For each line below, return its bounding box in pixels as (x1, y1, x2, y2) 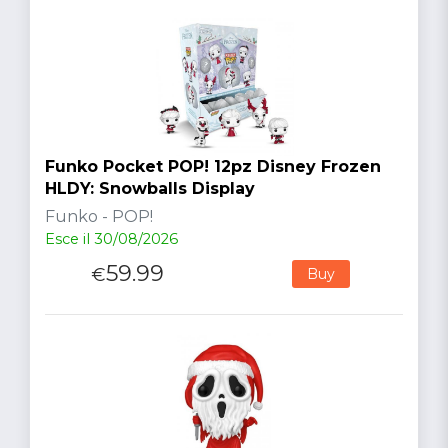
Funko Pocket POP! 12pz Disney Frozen (45, 156, 381, 176)
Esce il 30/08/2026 (45, 229, 178, 248)
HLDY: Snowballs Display (45, 178, 255, 198)
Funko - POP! (45, 206, 153, 226)
